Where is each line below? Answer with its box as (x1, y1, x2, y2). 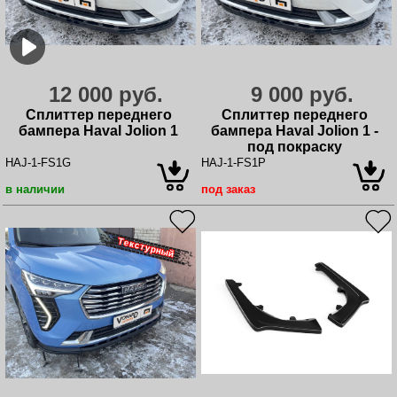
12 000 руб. (49, 82, 163, 107)
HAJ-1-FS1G (5, 156, 71, 170)
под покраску (246, 139, 342, 155)
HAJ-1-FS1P (201, 156, 266, 170)
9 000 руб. (250, 82, 354, 107)
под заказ (201, 183, 255, 197)
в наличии (5, 183, 65, 197)
